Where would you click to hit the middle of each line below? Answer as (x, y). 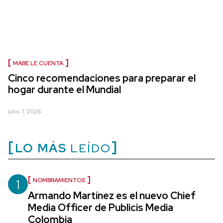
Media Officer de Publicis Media (101, 208)
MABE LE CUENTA (38, 63)
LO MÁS (41, 148)
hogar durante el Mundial (64, 90)
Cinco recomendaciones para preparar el (102, 78)
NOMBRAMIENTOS (59, 180)
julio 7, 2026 (24, 111)
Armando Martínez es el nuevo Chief (112, 196)
